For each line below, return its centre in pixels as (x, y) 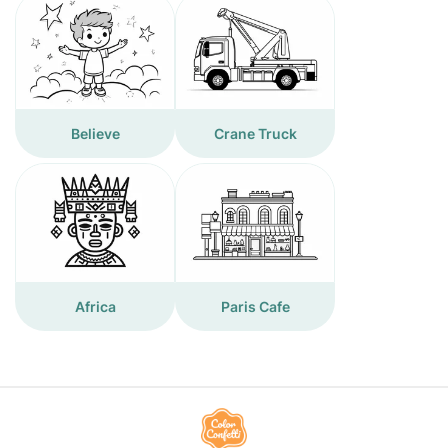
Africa (95, 306)
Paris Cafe (255, 306)
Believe (95, 133)
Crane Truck (255, 133)
